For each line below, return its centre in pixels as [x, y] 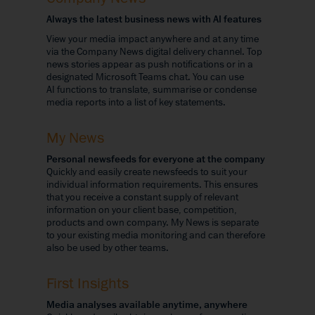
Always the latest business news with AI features [154, 19]
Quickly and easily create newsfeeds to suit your [147, 172]
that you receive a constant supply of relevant [142, 197]
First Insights [88, 283]
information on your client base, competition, [142, 210]
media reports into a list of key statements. [136, 102]
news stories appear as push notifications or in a [150, 64]
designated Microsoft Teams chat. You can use [145, 77]
